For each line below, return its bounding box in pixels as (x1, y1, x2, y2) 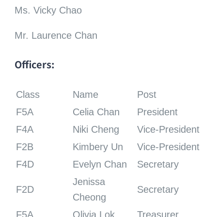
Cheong (72, 191, 106, 202)
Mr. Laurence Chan (14, 30, 97, 41)
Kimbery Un (72, 141, 123, 152)
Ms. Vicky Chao (14, 5, 82, 16)
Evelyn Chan (72, 158, 127, 170)
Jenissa (72, 176, 105, 187)
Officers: (14, 57, 55, 71)
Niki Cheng (72, 124, 119, 135)
